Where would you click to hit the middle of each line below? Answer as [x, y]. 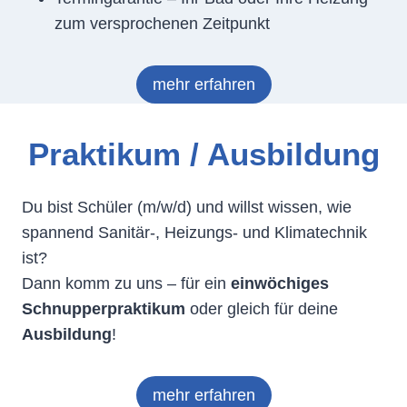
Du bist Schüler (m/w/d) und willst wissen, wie [187, 207]
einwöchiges [280, 283]
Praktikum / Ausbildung [203, 154]
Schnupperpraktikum [104, 308]
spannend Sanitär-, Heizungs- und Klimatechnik [194, 232]
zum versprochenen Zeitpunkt [162, 23]
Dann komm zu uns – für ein [126, 283]
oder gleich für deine [262, 308]
